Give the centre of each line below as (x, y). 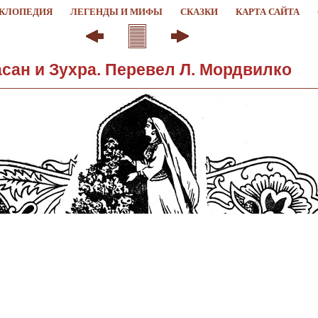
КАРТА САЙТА (267, 12)
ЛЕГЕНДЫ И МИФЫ (116, 12)
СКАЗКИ (199, 12)
